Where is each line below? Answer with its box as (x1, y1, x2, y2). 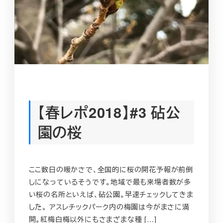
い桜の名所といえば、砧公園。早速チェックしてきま (28, 189, 194, 199)
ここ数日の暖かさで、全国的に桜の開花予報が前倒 (28, 164, 193, 174)
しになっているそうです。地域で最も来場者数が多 (28, 176, 191, 187)
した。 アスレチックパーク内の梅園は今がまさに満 (28, 201, 190, 212)
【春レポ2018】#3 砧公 (37, 102, 181, 122)
